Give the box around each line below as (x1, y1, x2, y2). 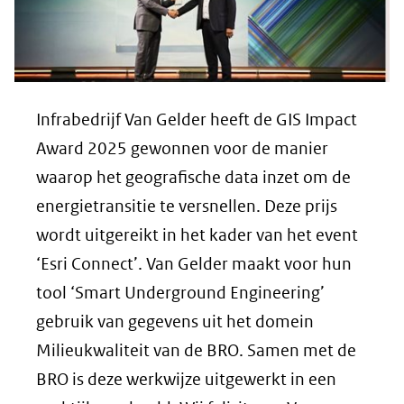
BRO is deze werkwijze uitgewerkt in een (36, 368, 336, 390)
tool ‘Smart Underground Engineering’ (36, 281, 325, 303)
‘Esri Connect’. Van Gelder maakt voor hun (36, 252, 352, 274)
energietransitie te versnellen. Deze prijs (36, 195, 337, 216)
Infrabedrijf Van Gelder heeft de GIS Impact (36, 108, 357, 130)
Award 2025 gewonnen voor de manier (36, 137, 328, 159)
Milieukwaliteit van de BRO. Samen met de (36, 339, 356, 361)
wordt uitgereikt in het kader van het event (36, 224, 358, 245)
